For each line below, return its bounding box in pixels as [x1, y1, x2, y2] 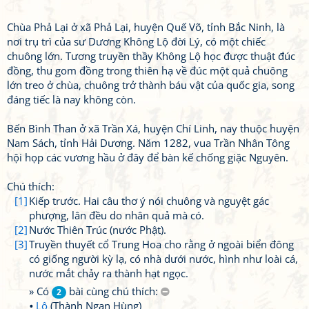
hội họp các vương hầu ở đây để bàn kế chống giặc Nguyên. [7, 150, 288, 164]
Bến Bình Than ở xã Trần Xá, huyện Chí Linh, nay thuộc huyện [7, 121, 299, 135]
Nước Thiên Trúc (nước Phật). [29, 223, 166, 237]
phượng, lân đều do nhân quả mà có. [29, 208, 204, 222]
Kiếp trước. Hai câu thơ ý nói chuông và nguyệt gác [29, 194, 269, 208]
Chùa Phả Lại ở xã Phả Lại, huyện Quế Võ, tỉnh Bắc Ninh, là [7, 20, 285, 34]
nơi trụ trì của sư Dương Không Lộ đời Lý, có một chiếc [7, 34, 266, 48]
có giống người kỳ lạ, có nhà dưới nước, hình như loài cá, [29, 252, 298, 266]
